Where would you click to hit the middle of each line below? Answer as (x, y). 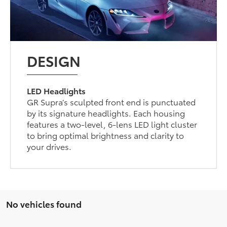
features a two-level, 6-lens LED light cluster (112, 124)
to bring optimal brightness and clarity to (106, 135)
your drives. (49, 146)
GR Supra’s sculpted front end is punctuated (111, 101)
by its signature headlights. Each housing (106, 112)
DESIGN (54, 60)
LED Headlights (56, 90)
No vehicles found (44, 203)
